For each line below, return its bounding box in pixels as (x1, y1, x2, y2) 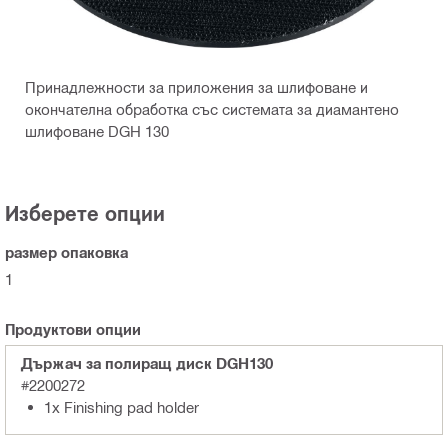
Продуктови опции (5, 320, 141, 339)
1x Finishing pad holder (44, 398, 199, 417)
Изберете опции (5, 201, 165, 226)
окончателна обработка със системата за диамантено (25, 100, 399, 119)
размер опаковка (5, 243, 128, 262)
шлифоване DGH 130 (25, 122, 169, 141)
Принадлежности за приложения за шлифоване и (25, 78, 368, 97)
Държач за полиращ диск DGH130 (21, 354, 273, 373)
